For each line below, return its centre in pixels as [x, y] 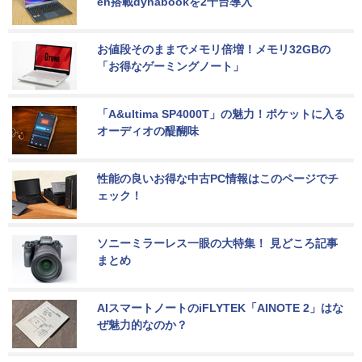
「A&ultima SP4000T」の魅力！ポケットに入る [221, 114]
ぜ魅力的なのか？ [142, 324]
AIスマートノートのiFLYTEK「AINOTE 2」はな [220, 307]
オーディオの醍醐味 [148, 130]
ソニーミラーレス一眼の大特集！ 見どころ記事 [217, 243]
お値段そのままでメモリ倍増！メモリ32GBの [214, 49]
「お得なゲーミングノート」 [170, 66]
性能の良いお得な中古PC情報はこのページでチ [218, 178]
